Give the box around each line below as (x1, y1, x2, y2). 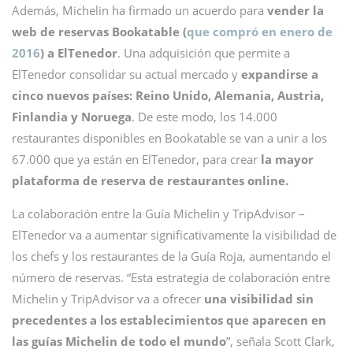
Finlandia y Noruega (12, 109, 132, 124)
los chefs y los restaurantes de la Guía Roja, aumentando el (12, 248, 331, 264)
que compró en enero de (187, 24, 333, 39)
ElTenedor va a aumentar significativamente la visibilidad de (12, 227, 336, 243)
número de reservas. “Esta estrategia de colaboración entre (12, 269, 330, 285)
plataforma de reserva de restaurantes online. (12, 173, 288, 188)
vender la (267, 2, 324, 18)
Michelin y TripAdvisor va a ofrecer (12, 291, 204, 307)
